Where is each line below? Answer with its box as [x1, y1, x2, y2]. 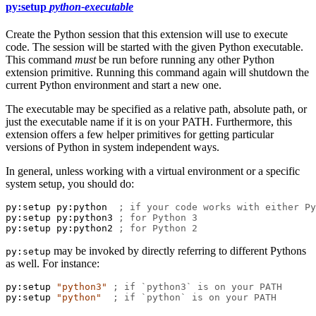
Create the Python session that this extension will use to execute [6, 28, 288, 40]
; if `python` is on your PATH [113, 291, 276, 303]
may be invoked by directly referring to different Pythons [51, 244, 306, 257]
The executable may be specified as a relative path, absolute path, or [6, 102, 307, 115]
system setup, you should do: [6, 177, 134, 190]
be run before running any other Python [96, 53, 274, 66]
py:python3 [56, 212, 113, 223]
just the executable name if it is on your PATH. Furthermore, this [6, 115, 292, 128]
